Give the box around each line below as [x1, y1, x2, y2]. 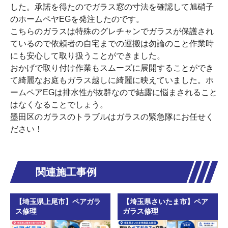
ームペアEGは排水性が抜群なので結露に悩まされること [10, 88, 217, 97]
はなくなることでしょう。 [10, 100, 108, 109]
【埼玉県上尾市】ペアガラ [15, 197, 101, 206]
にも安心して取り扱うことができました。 [10, 51, 165, 61]
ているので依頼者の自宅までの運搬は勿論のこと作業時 [10, 39, 214, 48]
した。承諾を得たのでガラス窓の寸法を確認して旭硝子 [10, 3, 214, 12]
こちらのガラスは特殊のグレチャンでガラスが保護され [10, 27, 214, 36]
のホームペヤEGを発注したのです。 [10, 15, 144, 24]
